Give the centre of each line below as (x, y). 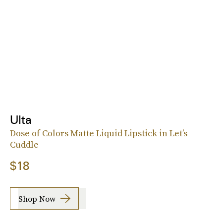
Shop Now (37, 198)
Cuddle (24, 145)
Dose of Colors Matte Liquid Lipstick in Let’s (99, 133)
